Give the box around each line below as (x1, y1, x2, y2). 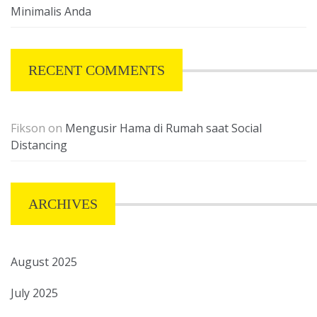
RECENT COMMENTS (28, 62, 165, 79)
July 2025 (11, 285, 58, 301)
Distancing (11, 137, 67, 154)
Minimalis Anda (11, 4, 91, 20)
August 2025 (11, 254, 77, 270)
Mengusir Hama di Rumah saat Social (65, 120, 262, 137)
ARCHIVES (28, 196, 98, 212)
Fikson (11, 120, 45, 137)
